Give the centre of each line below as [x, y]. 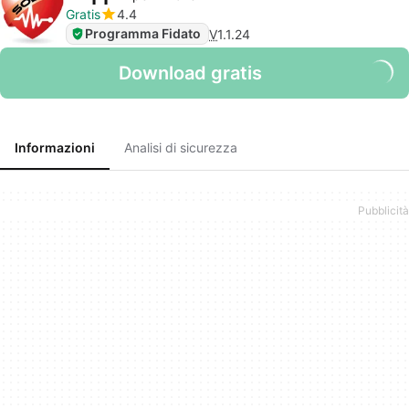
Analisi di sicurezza [181, 147]
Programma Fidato [143, 33]
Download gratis [190, 73]
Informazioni [55, 147]
